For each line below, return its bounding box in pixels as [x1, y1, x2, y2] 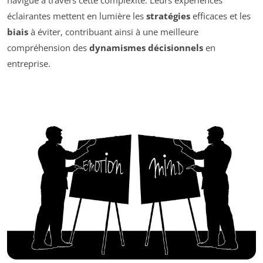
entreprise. [7, 57, 50, 69]
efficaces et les [190, 9, 251, 22]
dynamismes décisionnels [89, 41, 203, 53]
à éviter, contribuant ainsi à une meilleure [28, 25, 198, 38]
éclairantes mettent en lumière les [7, 9, 146, 22]
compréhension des [7, 41, 89, 53]
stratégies [146, 9, 190, 22]
